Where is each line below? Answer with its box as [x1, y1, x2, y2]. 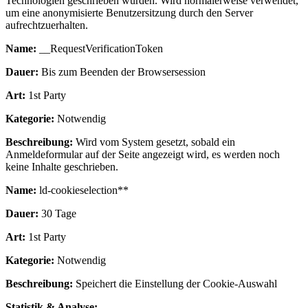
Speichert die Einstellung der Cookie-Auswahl [73, 277, 277, 289]
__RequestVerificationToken [36, 42, 163, 54]
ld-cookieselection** [36, 184, 129, 196]
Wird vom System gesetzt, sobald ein [73, 135, 235, 148]
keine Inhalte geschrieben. [5, 160, 118, 173]
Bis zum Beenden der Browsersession [38, 65, 206, 78]
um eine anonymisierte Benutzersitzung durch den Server [5, 6, 253, 19]
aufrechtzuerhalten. [5, 19, 88, 31]
